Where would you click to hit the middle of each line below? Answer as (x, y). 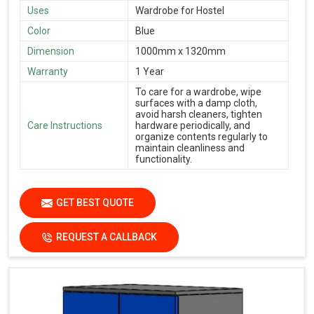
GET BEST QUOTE (95, 202)
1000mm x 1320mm (180, 51)
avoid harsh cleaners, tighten (199, 114)
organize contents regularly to (202, 136)
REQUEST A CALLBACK (107, 237)
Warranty (48, 71)
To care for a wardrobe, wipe (198, 91)
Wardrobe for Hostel (180, 10)
